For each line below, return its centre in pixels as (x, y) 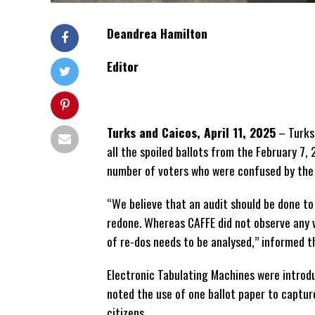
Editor (123, 66)
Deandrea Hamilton (157, 33)
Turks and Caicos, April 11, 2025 (191, 132)
